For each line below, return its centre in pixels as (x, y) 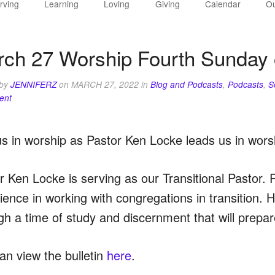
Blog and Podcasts (186, 84)
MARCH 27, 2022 (105, 84)
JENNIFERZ (33, 84)
